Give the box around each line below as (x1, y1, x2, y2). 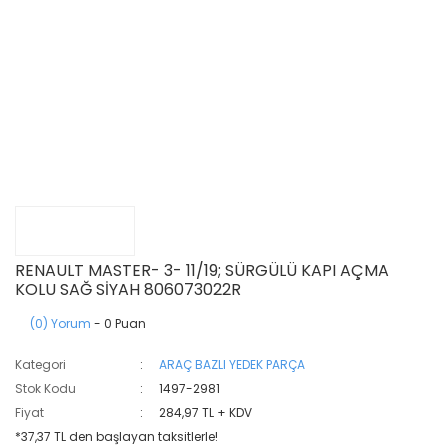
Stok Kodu (15, 380, 76, 397)
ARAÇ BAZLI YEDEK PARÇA (159, 356, 306, 373)
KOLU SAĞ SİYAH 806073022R (15, 278, 241, 301)
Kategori (15, 356, 66, 373)
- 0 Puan (91, 315, 146, 332)
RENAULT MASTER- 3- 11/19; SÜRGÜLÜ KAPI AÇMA (15, 259, 389, 282)
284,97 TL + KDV (159, 404, 253, 421)
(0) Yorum (30, 315, 91, 332)
